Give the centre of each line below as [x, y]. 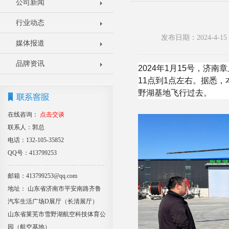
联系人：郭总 [26, 127]
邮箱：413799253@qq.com [42, 176]
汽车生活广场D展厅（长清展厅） [53, 201]
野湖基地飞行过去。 [175, 93]
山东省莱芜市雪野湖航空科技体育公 [57, 214]
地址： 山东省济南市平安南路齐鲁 [54, 189]
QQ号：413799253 [32, 153]
